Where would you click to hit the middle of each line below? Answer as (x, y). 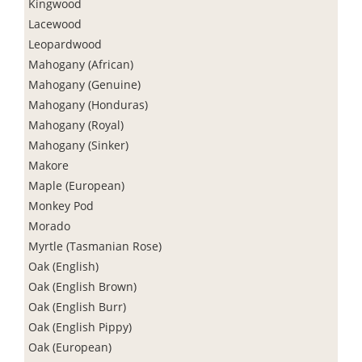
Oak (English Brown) (82, 286)
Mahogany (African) (81, 64)
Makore (48, 165)
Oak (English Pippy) (80, 326)
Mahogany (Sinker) (78, 145)
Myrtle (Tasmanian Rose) (95, 246)
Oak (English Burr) (77, 306)
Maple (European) (76, 185)
